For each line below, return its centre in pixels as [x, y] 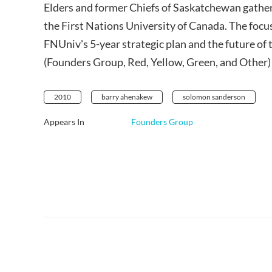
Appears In [64, 122]
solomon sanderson [214, 97]
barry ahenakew [127, 97]
